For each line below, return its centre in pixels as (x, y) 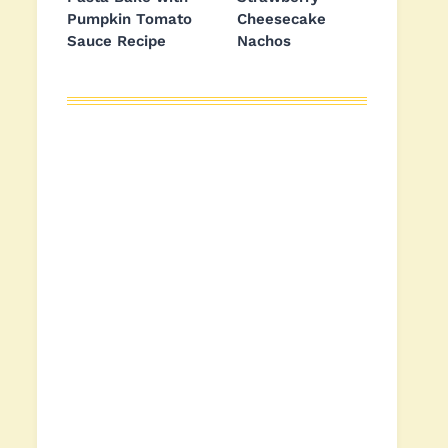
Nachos (264, 41)
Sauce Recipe (116, 41)
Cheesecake (281, 19)
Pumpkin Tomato (129, 19)
